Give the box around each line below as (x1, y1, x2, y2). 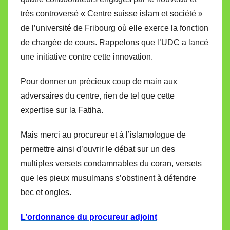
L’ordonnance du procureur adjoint (21, 212, 157, 221)
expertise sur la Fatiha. (21, 105, 103, 114)
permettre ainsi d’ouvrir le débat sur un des (21, 144, 175, 154)
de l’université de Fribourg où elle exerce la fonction (21, 23, 208, 32)
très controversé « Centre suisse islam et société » (21, 9, 203, 18)
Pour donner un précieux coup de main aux (21, 76, 177, 86)
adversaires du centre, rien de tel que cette (21, 91, 175, 100)
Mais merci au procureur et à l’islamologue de (21, 130, 186, 139)
